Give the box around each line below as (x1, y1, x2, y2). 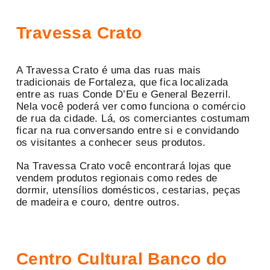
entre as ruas (16, 88, 80, 100)
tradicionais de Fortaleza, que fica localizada (16, 76, 228, 88)
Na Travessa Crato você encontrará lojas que (16, 160, 231, 172)
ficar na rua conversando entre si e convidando (16, 124, 239, 136)
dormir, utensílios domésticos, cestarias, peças (16, 184, 241, 196)
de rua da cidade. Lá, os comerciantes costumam (16, 112, 250, 124)
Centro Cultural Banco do (16, 249, 227, 268)
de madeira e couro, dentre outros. (16, 196, 180, 208)
